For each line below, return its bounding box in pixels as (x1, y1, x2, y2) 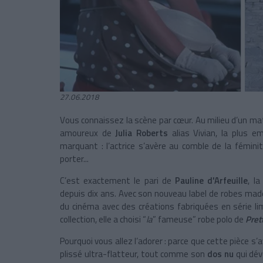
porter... (60, 152, 89, 166)
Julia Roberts (115, 126, 168, 140)
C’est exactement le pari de (60, 174, 176, 188)
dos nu (207, 247, 234, 261)
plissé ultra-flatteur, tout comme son (60, 247, 207, 261)
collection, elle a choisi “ (60, 213, 146, 227)
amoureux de (60, 126, 116, 140)
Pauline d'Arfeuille (175, 174, 248, 188)
